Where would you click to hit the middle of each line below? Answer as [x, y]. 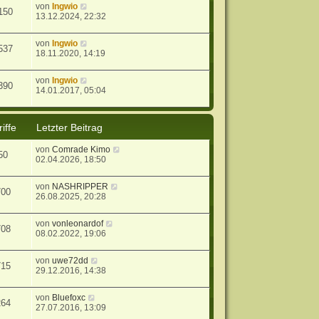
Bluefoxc [69, 298]
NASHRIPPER [80, 187]
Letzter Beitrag [70, 128]
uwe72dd [70, 261]
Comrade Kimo [82, 150]
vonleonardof [78, 224]
